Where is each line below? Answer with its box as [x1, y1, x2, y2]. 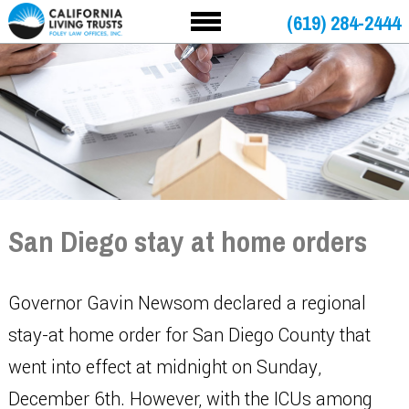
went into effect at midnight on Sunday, [7, 354, 321, 381]
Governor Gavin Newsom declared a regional [7, 290, 366, 317]
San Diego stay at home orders [7, 222, 367, 261]
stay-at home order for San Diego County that [7, 322, 371, 349]
